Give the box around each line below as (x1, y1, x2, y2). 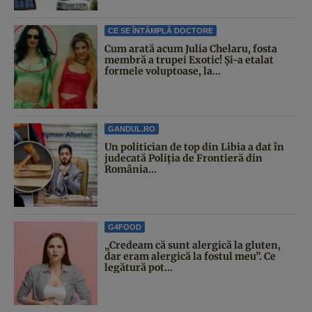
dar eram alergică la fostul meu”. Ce (104, 250, 276, 263)
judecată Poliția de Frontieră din (104, 152, 263, 165)
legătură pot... (104, 261, 173, 274)
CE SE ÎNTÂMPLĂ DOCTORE (108, 26, 213, 36)
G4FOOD (108, 223, 141, 232)
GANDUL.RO (108, 125, 155, 134)
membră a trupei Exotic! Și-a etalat (104, 54, 274, 67)
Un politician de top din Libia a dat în (104, 141, 284, 154)
